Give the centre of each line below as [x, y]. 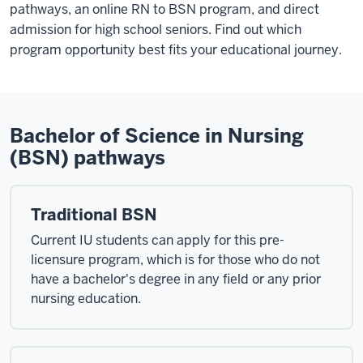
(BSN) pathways [88, 157]
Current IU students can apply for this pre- [158, 240]
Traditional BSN [94, 214]
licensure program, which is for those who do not [175, 259]
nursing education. [86, 298]
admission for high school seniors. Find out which [156, 29]
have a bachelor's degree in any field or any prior [176, 279]
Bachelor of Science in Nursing [157, 135]
